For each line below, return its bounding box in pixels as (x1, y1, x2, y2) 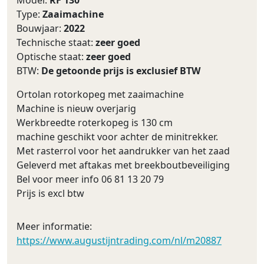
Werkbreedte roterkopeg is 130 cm (16, 116, 173, 129)
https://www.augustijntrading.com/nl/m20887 (16, 234, 222, 247)
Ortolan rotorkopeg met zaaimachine (16, 88, 184, 101)
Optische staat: (16, 50, 86, 63)
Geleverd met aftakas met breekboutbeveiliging (16, 159, 230, 171)
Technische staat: (16, 36, 95, 49)
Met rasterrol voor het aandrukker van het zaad (16, 144, 230, 157)
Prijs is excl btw (16, 187, 84, 200)
